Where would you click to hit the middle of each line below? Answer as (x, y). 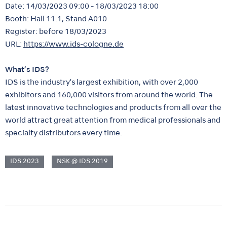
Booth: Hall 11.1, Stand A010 (56, 20)
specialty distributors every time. (64, 134)
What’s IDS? (27, 70)
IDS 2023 (25, 162)
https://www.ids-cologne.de (73, 45)
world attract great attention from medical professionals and (113, 121)
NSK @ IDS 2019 (82, 162)
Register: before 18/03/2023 (56, 32)
